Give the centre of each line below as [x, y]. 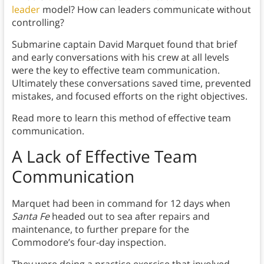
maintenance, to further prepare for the [100, 229]
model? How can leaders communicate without [145, 9]
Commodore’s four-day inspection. [89, 242]
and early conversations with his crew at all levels [120, 57]
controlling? [38, 22]
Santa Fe [30, 216]
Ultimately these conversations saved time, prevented [131, 83]
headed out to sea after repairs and [129, 216]
